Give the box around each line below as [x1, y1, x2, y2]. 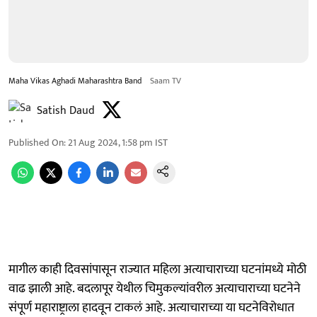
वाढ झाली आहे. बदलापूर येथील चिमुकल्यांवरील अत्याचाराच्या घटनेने [8, 277, 301, 299]
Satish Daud [37, 100, 95, 120]
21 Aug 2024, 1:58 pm [68, 134, 153, 151]
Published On [8, 134, 64, 151]
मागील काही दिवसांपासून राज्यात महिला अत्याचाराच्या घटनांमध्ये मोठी [8, 258, 306, 280]
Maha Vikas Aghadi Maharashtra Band [8, 73, 142, 88]
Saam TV [150, 73, 181, 88]
